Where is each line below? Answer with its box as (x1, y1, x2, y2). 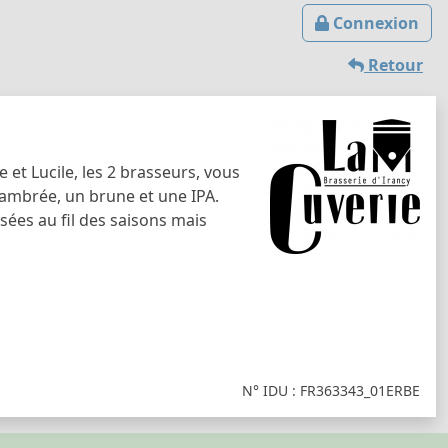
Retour (364, 54, 423, 76)
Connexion (329, 12, 419, 34)
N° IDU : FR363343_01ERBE (242, 380, 420, 400)
